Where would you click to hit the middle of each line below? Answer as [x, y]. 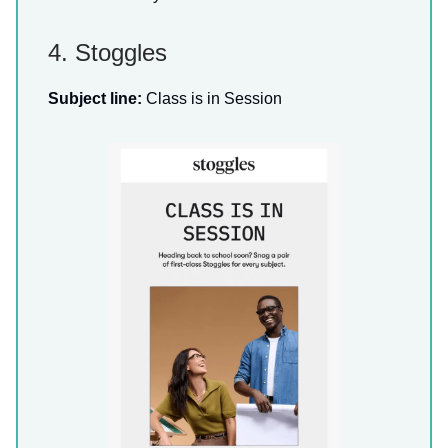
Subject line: [97, 98]
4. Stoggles [107, 52]
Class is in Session [214, 98]
